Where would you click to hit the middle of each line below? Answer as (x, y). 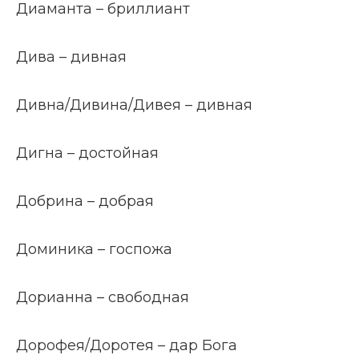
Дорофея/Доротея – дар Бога (127, 345)
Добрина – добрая (85, 201)
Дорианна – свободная (103, 297)
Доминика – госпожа (94, 249)
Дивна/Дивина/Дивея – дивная (134, 105)
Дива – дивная (71, 57)
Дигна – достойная (87, 153)
